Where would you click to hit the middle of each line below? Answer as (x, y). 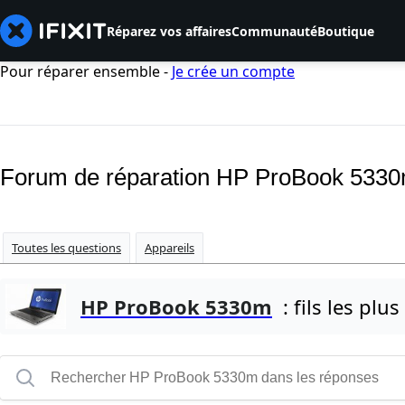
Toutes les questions (66, 248)
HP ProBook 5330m (176, 307)
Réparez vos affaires (169, 31)
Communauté (274, 31)
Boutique (346, 31)
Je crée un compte (233, 71)
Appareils (170, 248)
